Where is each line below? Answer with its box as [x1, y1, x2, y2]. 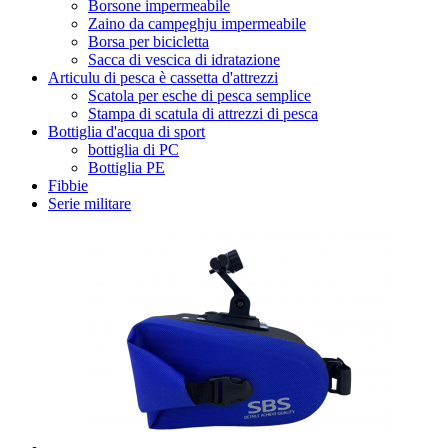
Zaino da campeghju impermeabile [88, 14, 306, 32]
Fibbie [48, 176, 88, 194]
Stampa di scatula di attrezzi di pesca [88, 104, 318, 122]
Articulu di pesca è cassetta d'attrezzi [48, 68, 278, 86]
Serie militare [48, 194, 131, 212]
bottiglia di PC [88, 140, 179, 158]
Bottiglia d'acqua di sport [48, 122, 205, 140]
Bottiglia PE [88, 158, 165, 176]
